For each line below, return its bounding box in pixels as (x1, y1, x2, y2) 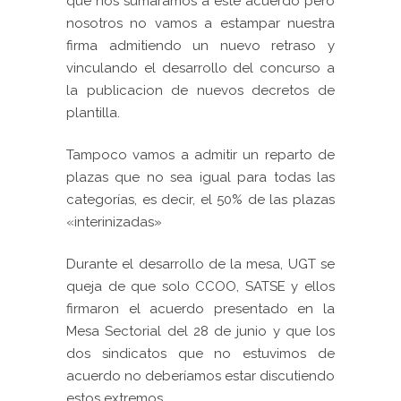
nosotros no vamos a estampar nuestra (66, 15, 335, 32)
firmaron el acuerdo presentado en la (66, 301, 335, 318)
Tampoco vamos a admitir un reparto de (66, 147, 335, 164)
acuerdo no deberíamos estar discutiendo (66, 368, 335, 385)
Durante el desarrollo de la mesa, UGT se (66, 256, 335, 273)
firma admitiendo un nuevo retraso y (66, 38, 335, 55)
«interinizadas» (66, 214, 162, 231)
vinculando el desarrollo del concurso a (66, 60, 335, 77)
